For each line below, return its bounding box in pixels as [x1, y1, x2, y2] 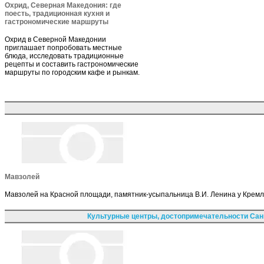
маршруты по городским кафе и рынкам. [5, 68, 140, 77]
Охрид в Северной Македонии [5, 35, 106, 44]
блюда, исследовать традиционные [5, 51, 124, 60]
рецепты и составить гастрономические [5, 60, 138, 68]
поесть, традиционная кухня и [5, 9, 110, 18]
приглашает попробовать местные [5, 43, 122, 52]
